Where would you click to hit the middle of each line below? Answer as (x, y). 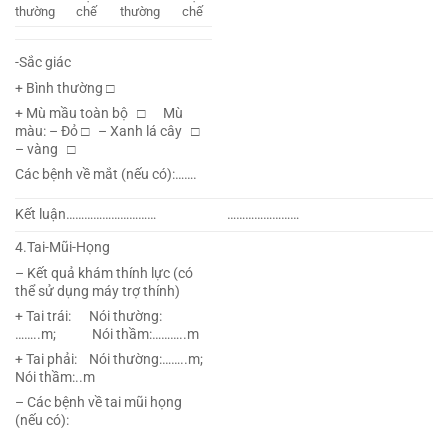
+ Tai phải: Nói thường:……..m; (113, 359)
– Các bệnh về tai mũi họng (98, 403)
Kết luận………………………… (85, 215)
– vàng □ (45, 149)
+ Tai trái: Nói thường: (88, 316)
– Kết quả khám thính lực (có (104, 273)
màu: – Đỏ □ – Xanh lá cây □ (110, 131)
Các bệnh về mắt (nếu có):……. (106, 175)
